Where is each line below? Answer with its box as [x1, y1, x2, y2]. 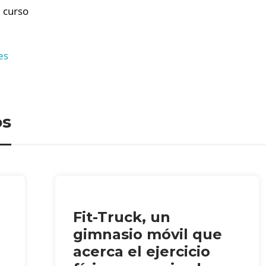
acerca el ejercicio [73, 242, 211, 260]
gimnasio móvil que [73, 225, 223, 243]
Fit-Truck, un [73, 208, 171, 226]
